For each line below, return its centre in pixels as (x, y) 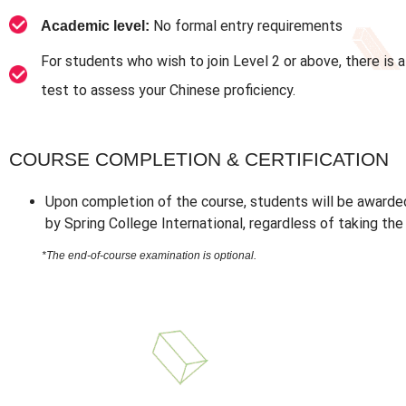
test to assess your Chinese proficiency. (168, 90)
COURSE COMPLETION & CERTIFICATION (199, 159)
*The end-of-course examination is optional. (149, 255)
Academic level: (95, 25)
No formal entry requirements (246, 25)
